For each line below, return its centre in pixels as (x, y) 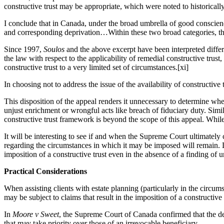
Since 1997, (24, 49)
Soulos (54, 49)
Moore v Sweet (36, 214)
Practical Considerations (45, 171)
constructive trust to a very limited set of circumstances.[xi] (96, 67)
